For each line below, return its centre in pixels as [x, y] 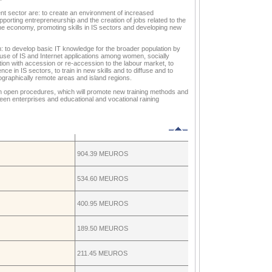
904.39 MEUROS [103, 154]
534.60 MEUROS [103, 179]
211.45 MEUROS [102, 253]
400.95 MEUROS [103, 204]
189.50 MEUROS [103, 229]
